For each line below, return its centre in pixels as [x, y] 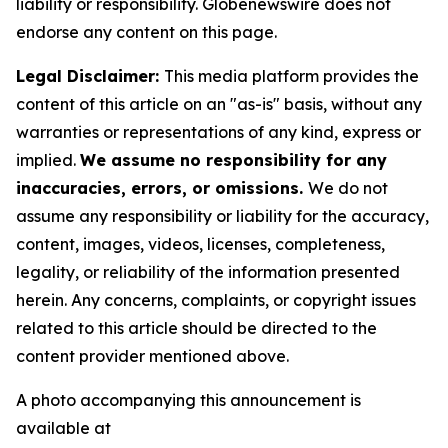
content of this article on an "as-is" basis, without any [219, 104]
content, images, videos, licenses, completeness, [200, 244]
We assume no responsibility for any [233, 160]
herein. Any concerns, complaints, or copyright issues [216, 300]
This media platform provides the [291, 76]
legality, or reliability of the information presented [208, 272]
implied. [48, 160]
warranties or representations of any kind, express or [218, 132]
